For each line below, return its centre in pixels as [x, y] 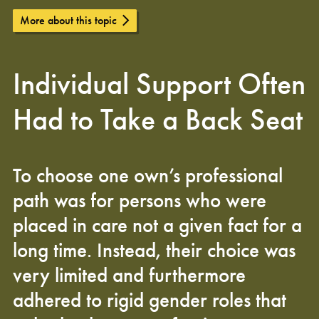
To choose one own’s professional [148, 175]
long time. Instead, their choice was [154, 250]
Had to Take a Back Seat [158, 119]
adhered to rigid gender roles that [150, 300]
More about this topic [68, 20]
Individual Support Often [159, 84]
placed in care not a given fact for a [157, 225]
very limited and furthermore [129, 275]
